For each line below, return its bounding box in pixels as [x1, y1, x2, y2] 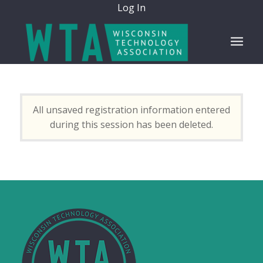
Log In [117, 1, 146, 14]
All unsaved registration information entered [32, 103, 230, 116]
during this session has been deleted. [49, 118, 213, 131]
